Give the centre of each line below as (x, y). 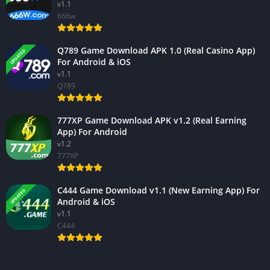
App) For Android (92, 131)
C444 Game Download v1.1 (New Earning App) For (159, 190)
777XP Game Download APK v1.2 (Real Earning (152, 120)
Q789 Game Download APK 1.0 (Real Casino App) (156, 50)
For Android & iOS (94, 61)
